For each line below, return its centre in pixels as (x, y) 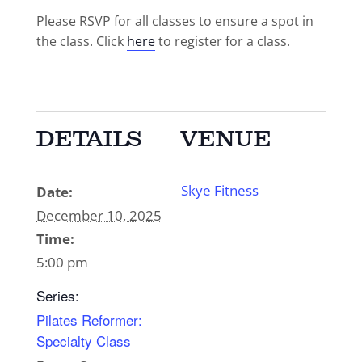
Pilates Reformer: (89, 320)
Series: (57, 296)
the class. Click (81, 42)
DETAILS (89, 139)
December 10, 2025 (99, 216)
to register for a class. (222, 42)
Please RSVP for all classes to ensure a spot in (175, 21)
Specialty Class (83, 341)
